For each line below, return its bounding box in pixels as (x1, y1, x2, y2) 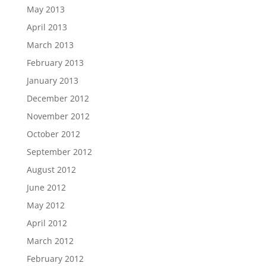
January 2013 (26, 75, 78, 87)
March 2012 (26, 235, 74, 247)
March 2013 (26, 39, 74, 51)
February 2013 (26, 57, 84, 69)
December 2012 (26, 93, 89, 104)
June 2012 (26, 182, 66, 194)
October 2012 (26, 128, 80, 140)
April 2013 (26, 21, 67, 33)
